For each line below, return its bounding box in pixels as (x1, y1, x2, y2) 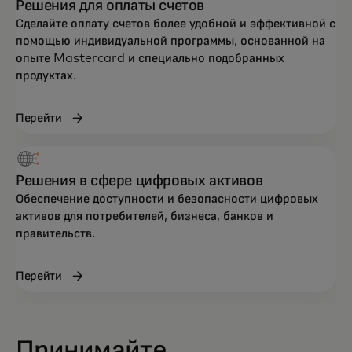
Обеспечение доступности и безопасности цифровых (16, 192, 318, 205)
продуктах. (16, 68, 76, 82)
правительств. (16, 226, 95, 240)
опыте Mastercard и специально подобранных (16, 51, 284, 64)
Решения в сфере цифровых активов (16, 172, 263, 189)
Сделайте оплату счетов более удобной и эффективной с (16, 16, 335, 30)
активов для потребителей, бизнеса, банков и (16, 209, 273, 222)
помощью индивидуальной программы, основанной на (16, 34, 325, 47)
